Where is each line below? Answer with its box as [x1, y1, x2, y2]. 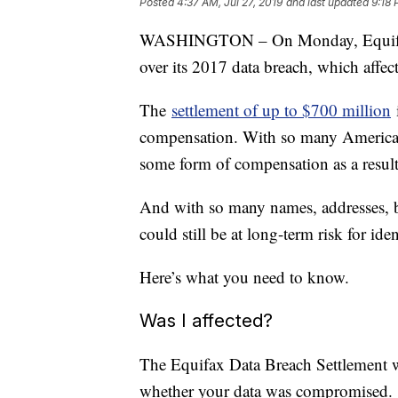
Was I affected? [139, 308, 273, 331]
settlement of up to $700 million [171, 98, 391, 121]
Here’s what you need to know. [139, 265, 349, 288]
